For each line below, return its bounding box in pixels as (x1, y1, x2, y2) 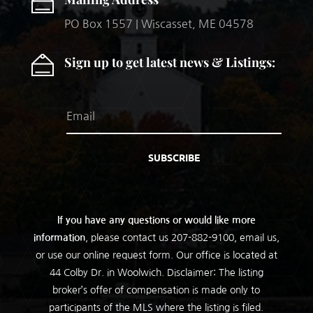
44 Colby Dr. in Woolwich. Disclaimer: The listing (49, 267, 263, 277)
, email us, (233, 232, 279, 242)
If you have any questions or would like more (57, 214, 256, 225)
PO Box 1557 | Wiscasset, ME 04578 (64, 17, 254, 29)
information (33, 232, 85, 242)
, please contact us (85, 232, 171, 242)
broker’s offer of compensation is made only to (52, 284, 261, 295)
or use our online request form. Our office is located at (35, 249, 277, 260)
